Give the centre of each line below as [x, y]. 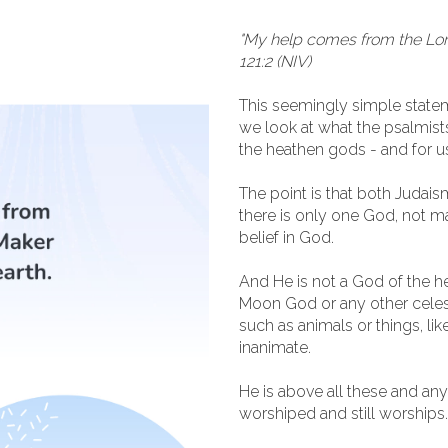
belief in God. [286, 237]
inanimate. [275, 347]
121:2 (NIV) [275, 61]
